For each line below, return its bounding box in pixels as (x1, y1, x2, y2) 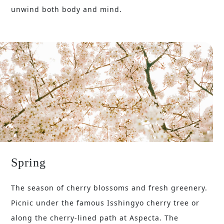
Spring (11, 156, 46, 169)
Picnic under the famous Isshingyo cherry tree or (11, 198, 200, 208)
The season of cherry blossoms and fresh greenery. (11, 183, 208, 193)
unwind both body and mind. (11, 4, 122, 14)
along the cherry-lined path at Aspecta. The (11, 213, 179, 223)
